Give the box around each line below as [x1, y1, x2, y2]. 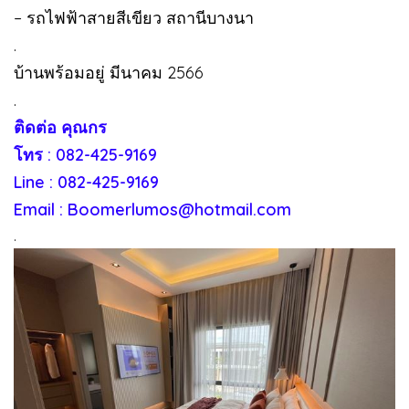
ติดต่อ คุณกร [14, 116, 107, 138]
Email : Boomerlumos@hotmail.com [14, 198, 291, 220]
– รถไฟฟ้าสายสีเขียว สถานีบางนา [14, 6, 254, 28]
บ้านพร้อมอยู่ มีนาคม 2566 [14, 61, 204, 83]
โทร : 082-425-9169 [14, 143, 157, 165]
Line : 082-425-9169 [14, 171, 159, 193]
